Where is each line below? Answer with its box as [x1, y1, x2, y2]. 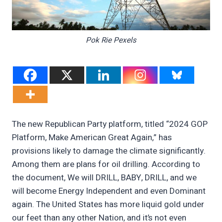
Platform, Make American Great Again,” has [12, 131, 172, 144]
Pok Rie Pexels [86, 34, 136, 46]
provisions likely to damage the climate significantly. [12, 145, 206, 158]
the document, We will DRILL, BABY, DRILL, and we [12, 171, 197, 184]
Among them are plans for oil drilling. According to [12, 158, 200, 171]
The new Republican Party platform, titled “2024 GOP [12, 118, 208, 131]
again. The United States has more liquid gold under [12, 198, 204, 211]
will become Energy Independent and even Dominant [12, 185, 206, 198]
